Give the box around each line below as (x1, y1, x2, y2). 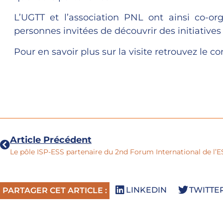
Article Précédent (10, 134, 92, 146)
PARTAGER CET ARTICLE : (2, 186, 107, 196)
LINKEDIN (125, 185, 167, 195)
